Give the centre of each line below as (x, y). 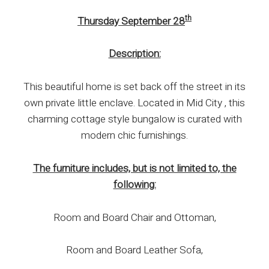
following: (134, 184)
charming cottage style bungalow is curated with (134, 119)
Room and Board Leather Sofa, (134, 250)
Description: (134, 54)
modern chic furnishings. (134, 136)
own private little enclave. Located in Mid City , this (134, 103)
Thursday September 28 (131, 21)
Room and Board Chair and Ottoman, (134, 217)
